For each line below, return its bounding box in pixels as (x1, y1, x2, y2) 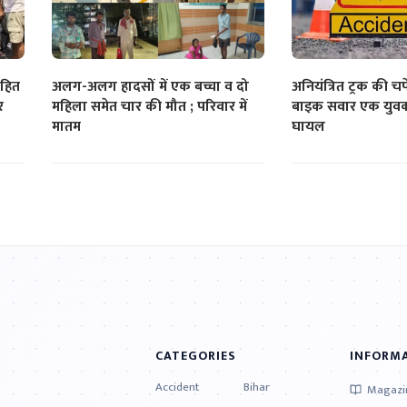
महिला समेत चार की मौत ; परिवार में (52, 94, 248, 119)
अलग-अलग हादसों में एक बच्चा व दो (52, 74, 250, 99)
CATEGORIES (154, 345, 236, 366)
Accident (154, 377, 199, 397)
